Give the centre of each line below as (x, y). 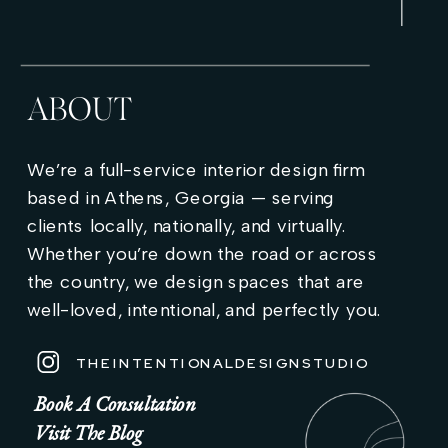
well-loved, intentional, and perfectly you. (203, 310)
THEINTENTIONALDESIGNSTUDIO (222, 362)
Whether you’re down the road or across (202, 254)
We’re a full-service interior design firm (195, 170)
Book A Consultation (114, 403)
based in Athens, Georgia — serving (180, 198)
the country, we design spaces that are (195, 282)
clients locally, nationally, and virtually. (186, 226)
